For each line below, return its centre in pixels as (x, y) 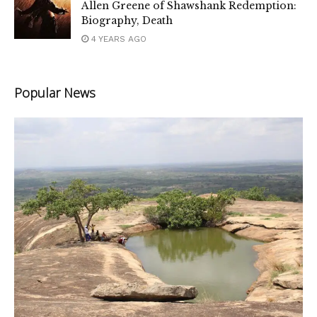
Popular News (55, 93)
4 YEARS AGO (117, 39)
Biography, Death (127, 21)
